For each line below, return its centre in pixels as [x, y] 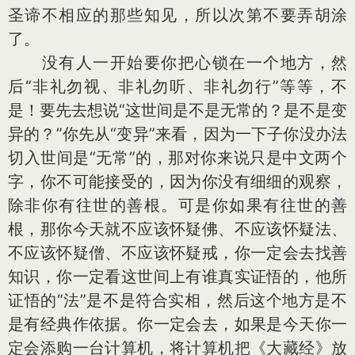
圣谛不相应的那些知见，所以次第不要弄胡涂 [177, 15]
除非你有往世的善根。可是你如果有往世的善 [177, 205]
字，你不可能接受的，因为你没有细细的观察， [177, 181]
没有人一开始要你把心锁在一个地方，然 [177, 63]
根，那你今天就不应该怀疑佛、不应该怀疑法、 [177, 229]
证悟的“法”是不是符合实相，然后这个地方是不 [177, 300]
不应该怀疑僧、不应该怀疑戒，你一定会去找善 [177, 253]
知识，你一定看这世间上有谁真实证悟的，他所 [177, 277]
